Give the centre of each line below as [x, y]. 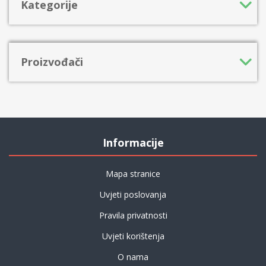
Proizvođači [52, 62]
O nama [133, 257]
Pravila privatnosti [133, 216]
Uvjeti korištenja [133, 236]
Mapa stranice [133, 174]
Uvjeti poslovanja [133, 195]
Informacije [133, 143]
